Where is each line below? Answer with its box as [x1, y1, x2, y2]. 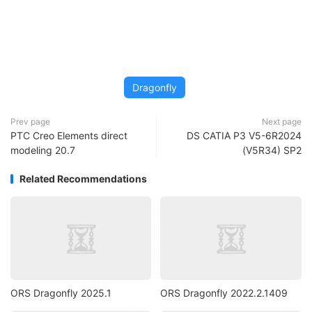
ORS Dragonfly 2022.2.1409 [160, 286, 288, 299]
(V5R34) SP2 [242, 144, 302, 157]
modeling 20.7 [10, 144, 75, 157]
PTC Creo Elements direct [10, 130, 127, 142]
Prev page [10, 116, 50, 127]
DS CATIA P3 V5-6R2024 [187, 130, 302, 142]
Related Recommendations [19, 173, 147, 185]
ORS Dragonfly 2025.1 [10, 286, 111, 299]
